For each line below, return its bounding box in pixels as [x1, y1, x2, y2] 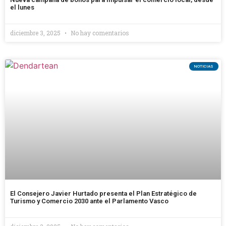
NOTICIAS [194, 64, 214, 69]
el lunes [10, 3, 34, 11]
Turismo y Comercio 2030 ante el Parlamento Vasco [10, 197, 168, 205]
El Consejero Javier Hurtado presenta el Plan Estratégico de [10, 189, 197, 197]
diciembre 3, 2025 [10, 28, 62, 37]
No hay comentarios [69, 28, 129, 37]
